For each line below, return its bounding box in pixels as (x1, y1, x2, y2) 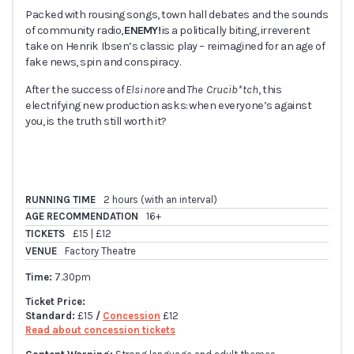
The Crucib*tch (186, 82, 258, 96)
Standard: (25, 309, 77, 322)
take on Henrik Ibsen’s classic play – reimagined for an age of (25, 40, 326, 54)
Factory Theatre (65, 244, 136, 257)
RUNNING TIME (25, 193, 96, 205)
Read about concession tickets (25, 323, 175, 336)
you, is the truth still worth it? (25, 114, 167, 128)
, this (258, 82, 282, 96)
